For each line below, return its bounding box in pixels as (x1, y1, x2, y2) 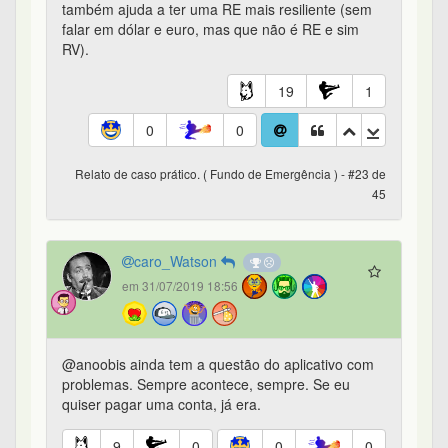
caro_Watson (134, 251, 221, 272)
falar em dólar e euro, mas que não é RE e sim (62, 19, 359, 40)
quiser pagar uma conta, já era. (62, 394, 265, 415)
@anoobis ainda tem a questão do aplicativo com (62, 354, 374, 375)
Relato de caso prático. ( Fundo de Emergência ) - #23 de (75, 165, 386, 183)
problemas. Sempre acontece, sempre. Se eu (62, 374, 350, 395)
